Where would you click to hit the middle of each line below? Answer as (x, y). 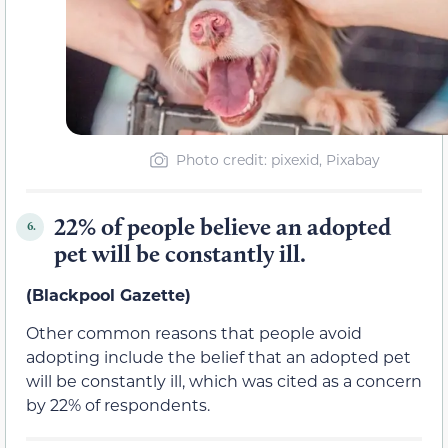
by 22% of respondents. (118, 404)
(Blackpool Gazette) (108, 294)
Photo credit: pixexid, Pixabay (277, 159)
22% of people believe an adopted (222, 226)
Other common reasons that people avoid (194, 332)
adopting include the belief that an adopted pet (218, 356)
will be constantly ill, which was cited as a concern (224, 380)
